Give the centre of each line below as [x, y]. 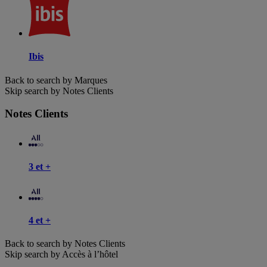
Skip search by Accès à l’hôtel [61, 254]
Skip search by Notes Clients [59, 91]
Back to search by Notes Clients [65, 244]
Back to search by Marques [56, 80]
